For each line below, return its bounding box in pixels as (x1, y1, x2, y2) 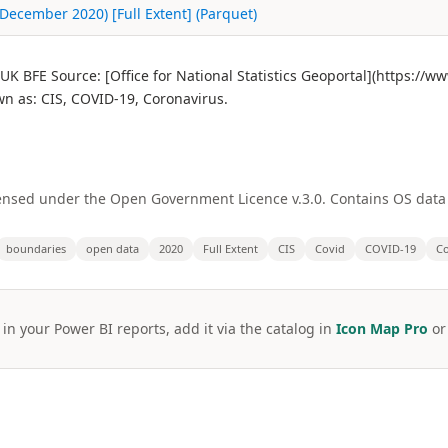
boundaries (6, 241, 66, 256)
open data (86, 241, 139, 256)
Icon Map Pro (335, 319, 428, 338)
